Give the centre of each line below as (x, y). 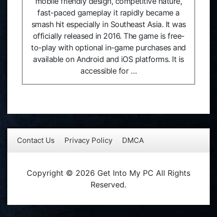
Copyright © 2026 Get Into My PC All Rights (108, 173)
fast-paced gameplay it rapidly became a (108, 13)
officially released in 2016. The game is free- (108, 36)
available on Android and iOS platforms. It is (108, 59)
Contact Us (36, 140)
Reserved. (108, 185)
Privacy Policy (88, 140)
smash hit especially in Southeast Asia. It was (108, 24)
